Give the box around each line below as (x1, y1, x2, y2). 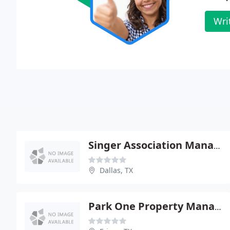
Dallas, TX (100, 165, 133, 175)
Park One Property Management (215, 201, 221, 213)
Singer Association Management (214, 140, 220, 151)
